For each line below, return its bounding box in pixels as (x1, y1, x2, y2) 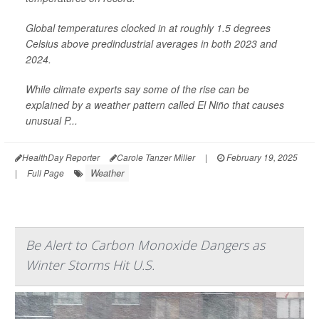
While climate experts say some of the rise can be (26, 81, 249, 96)
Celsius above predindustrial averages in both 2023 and (26, 36, 277, 51)
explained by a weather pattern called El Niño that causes (26, 97, 284, 112)
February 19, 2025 (224, 150, 298, 163)
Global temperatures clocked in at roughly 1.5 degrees (26, 20, 271, 35)
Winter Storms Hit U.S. (26, 256, 155, 273)
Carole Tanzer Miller (117, 150, 195, 163)
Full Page (27, 166, 64, 179)
